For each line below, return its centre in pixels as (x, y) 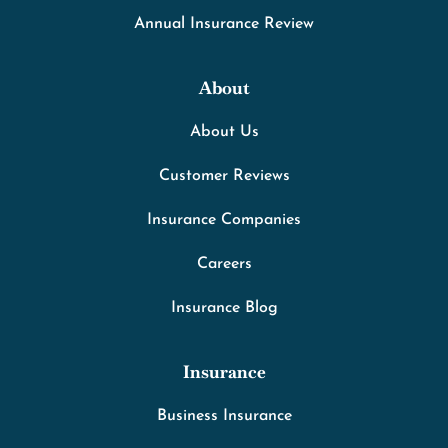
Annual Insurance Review (224, 24)
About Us (224, 132)
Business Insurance (224, 416)
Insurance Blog (224, 308)
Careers (224, 264)
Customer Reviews (224, 176)
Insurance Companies (224, 220)
